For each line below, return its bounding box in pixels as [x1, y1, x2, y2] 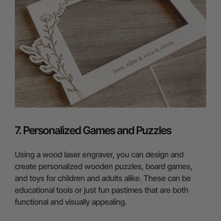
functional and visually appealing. [15, 197, 127, 207]
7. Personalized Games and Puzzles [15, 124, 171, 137]
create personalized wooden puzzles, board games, [15, 161, 192, 172]
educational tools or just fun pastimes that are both [15, 185, 188, 195]
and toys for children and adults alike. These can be [15, 173, 191, 184]
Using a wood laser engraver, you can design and [15, 149, 184, 160]
